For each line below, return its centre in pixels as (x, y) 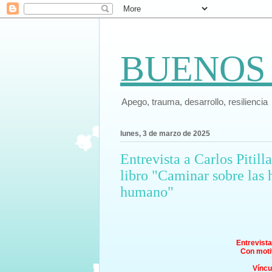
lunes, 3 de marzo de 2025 (165, 134)
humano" (147, 192)
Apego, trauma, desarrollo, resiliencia (194, 102)
